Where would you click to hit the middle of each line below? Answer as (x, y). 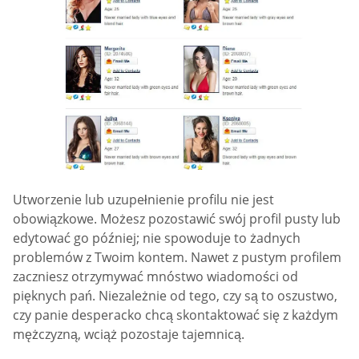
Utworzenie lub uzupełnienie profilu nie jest (143, 199)
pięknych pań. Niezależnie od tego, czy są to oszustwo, (175, 295)
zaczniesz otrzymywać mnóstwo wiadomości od (155, 276)
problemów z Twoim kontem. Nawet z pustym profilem (177, 257)
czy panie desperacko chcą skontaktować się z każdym (175, 315)
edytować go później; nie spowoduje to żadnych (157, 238)
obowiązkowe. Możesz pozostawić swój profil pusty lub (177, 218)
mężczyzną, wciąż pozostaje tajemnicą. (129, 334)
